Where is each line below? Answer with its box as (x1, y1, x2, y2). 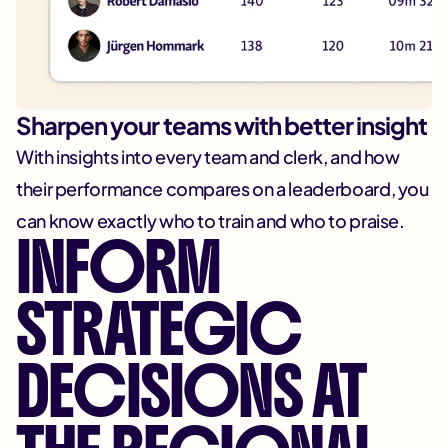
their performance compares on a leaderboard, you (16, 177, 429, 201)
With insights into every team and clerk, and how (16, 145, 400, 169)
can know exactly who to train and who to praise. (16, 209, 405, 233)
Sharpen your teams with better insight (16, 110, 428, 141)
